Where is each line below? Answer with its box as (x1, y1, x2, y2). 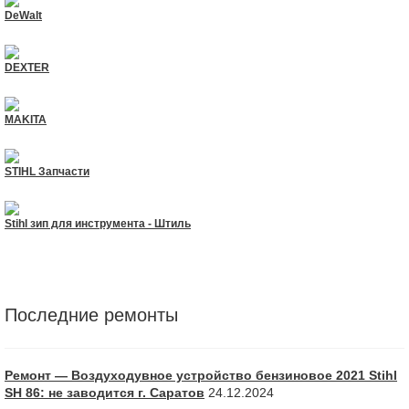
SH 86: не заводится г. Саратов (5, 384, 204, 400)
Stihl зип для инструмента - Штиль (5, 217, 191, 231)
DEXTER (5, 61, 49, 75)
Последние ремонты (5, 305, 178, 326)
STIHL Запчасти (5, 165, 89, 179)
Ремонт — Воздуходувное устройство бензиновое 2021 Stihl (5, 367, 397, 383)
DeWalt (5, 9, 42, 23)
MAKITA (5, 113, 47, 127)
